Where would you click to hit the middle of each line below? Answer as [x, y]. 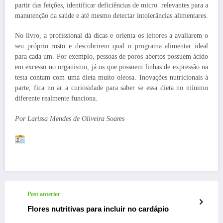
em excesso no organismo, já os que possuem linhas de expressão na [111, 67]
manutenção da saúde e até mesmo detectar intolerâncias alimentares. [111, 16]
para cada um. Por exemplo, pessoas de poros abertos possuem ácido [111, 57]
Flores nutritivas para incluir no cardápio [98, 209]
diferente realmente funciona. [56, 99]
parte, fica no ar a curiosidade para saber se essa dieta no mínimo [111, 88]
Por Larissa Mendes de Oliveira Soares [70, 118]
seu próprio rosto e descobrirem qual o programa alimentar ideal [111, 46]
